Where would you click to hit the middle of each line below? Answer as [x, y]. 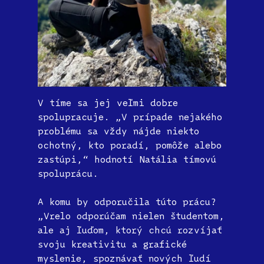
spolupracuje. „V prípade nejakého [130, 116]
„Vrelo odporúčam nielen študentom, [131, 215]
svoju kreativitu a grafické [112, 244]
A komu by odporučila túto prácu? [127, 201]
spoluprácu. [68, 173]
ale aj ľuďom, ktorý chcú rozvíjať [130, 230]
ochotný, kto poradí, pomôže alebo [130, 145]
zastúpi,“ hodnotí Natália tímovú [127, 159]
